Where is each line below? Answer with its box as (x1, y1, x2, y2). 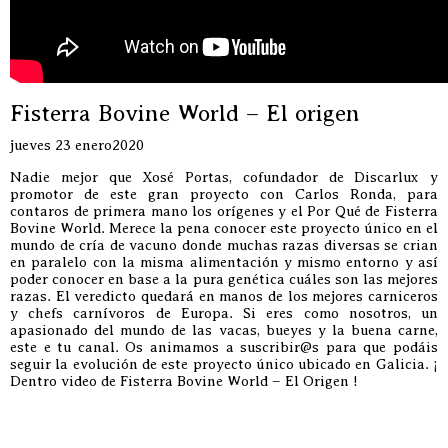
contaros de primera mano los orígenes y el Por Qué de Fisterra (10, 203, 438, 219)
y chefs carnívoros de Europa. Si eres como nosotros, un (10, 305, 438, 321)
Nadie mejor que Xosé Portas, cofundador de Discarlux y (10, 169, 438, 185)
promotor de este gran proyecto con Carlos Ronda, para (10, 186, 438, 202)
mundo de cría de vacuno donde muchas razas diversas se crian (10, 237, 438, 253)
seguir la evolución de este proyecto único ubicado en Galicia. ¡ (10, 356, 438, 372)
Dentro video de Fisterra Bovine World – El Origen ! (10, 373, 358, 389)
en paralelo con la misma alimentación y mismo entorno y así (10, 254, 438, 270)
